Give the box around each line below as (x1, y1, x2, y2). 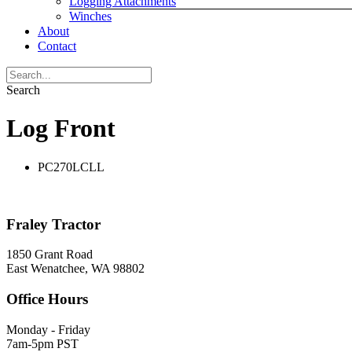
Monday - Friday (6, 322, 90, 336)
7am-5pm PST (6, 336, 79, 350)
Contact (38, 39, 76, 53)
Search (6, 83, 40, 97)
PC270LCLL (38, 159, 104, 174)
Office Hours (6, 291, 88, 308)
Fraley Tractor (6, 215, 101, 233)
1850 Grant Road (6, 247, 93, 262)
